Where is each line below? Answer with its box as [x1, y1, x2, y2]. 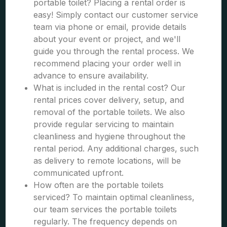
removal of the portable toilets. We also [33, 107, 185, 117]
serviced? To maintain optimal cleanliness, [33, 192, 195, 202]
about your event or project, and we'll [33, 34, 181, 44]
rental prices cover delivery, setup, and [33, 95, 184, 105]
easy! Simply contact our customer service [33, 10, 199, 20]
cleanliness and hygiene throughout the [33, 131, 186, 141]
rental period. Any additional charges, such [33, 143, 199, 154]
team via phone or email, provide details [33, 22, 187, 32]
